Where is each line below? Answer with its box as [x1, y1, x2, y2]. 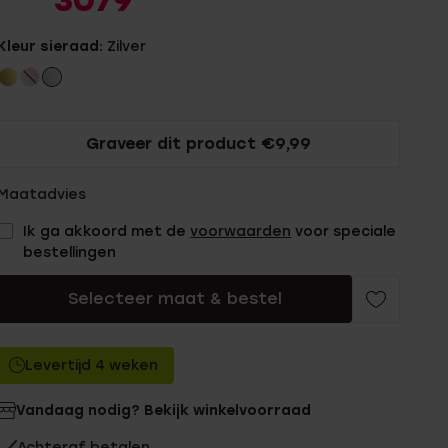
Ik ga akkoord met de [23, 223, 191, 240]
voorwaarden [190, 223, 292, 240]
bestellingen [23, 244, 117, 261]
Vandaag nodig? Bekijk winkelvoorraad [16, 402, 312, 419]
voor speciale [291, 223, 397, 240]
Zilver [107, 38, 147, 55]
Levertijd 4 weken [25, 357, 159, 374]
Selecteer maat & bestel [67, 289, 282, 308]
